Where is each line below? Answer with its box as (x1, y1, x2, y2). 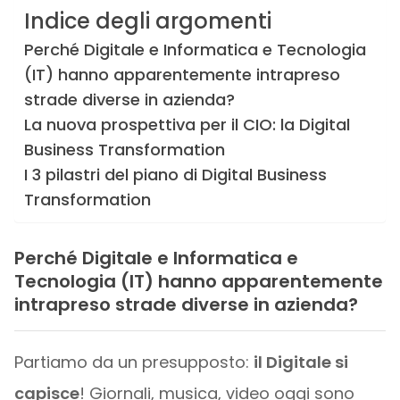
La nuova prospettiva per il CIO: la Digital (23, 113, 350, 136)
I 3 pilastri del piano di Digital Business (23, 163, 327, 186)
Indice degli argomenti (23, 6, 271, 37)
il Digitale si (253, 350, 348, 373)
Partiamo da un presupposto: (13, 350, 254, 373)
